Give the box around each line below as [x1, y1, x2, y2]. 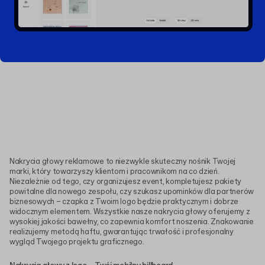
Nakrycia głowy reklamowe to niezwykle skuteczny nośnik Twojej [9, 157, 236, 167]
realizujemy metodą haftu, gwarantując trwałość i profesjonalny [9, 227, 234, 238]
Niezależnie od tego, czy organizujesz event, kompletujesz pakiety [9, 177, 242, 188]
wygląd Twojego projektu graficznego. [9, 237, 144, 248]
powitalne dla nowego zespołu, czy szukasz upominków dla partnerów [9, 187, 254, 198]
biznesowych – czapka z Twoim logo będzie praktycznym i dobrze [9, 197, 239, 208]
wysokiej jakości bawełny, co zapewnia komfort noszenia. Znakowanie [9, 217, 254, 228]
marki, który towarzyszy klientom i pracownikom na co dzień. [9, 167, 219, 177]
